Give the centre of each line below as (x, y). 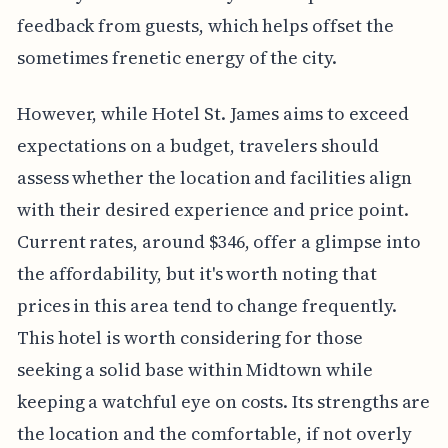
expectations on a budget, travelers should (197, 146)
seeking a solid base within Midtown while (194, 370)
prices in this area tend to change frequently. (206, 306)
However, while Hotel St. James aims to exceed (212, 114)
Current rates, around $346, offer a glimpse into (218, 242)
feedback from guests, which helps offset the (205, 26)
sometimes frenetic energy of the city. (176, 58)
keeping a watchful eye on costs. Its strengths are (223, 402)
